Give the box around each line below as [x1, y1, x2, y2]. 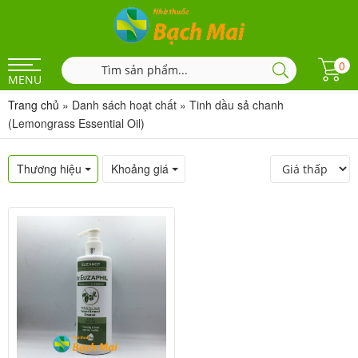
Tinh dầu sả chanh [189, 97, 284, 113]
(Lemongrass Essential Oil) [8, 115, 145, 131]
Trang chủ [8, 97, 59, 113]
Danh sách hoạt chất [72, 97, 177, 113]
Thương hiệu [17, 161, 82, 177]
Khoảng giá [111, 161, 169, 177]
